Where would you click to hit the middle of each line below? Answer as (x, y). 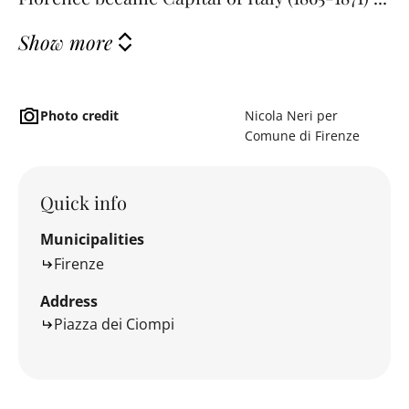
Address (69, 302)
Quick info (84, 202)
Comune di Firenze (302, 136)
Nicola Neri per (291, 116)
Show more (65, 41)
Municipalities (92, 239)
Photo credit (79, 116)
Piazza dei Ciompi (114, 325)
